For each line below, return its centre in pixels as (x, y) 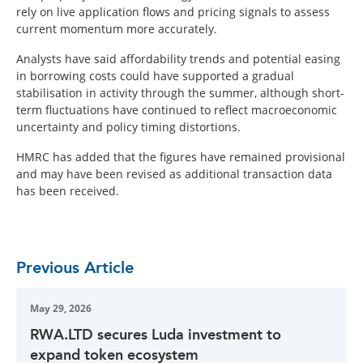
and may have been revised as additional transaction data (174, 173)
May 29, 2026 (61, 308)
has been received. (68, 190)
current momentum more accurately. (117, 28)
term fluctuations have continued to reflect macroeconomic (177, 109)
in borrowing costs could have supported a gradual (155, 75)
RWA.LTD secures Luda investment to (156, 334)
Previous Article (75, 267)
